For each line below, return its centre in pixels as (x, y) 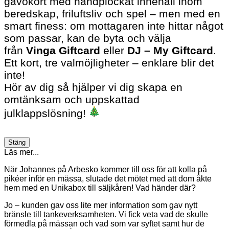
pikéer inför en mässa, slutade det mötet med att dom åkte (108, 179)
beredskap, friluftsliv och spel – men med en (112, 14)
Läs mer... (21, 152)
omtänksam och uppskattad (72, 100)
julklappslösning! (47, 113)
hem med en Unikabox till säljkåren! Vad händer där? (100, 188)
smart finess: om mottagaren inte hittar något (114, 26)
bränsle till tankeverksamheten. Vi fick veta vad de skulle (106, 215)
